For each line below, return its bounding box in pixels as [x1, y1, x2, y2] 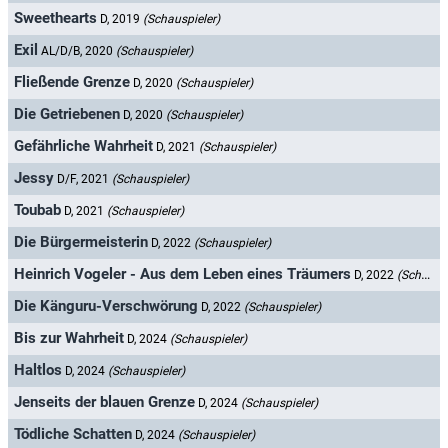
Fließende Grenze [14, 73, 130, 92]
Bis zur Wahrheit [14, 329, 124, 348]
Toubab [14, 201, 61, 220]
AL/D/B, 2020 [41, 44, 116, 59]
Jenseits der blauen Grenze [14, 393, 195, 412]
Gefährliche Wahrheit [14, 137, 153, 156]
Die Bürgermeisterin [14, 233, 148, 252]
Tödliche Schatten [14, 425, 132, 444]
